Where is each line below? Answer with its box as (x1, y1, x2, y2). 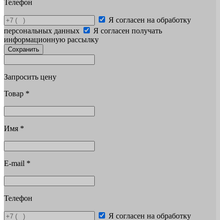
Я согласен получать (93, 26, 162, 35)
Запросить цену (4, 72, 56, 81)
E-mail (4, 159, 27, 167)
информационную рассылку (4, 35, 99, 44)
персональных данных (4, 26, 80, 35)
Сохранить (8, 45, 39, 53)
